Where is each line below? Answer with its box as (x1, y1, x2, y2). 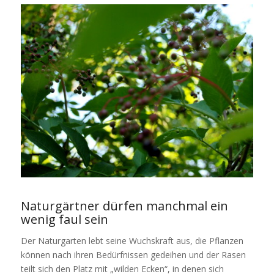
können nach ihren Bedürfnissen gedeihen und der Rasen (20, 248, 246, 261)
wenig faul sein (20, 210, 108, 228)
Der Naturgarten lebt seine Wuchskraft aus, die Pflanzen (20, 234, 243, 246)
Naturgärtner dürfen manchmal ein (20, 197, 228, 214)
